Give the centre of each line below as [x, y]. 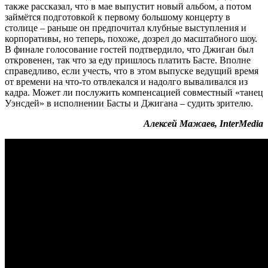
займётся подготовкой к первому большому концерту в [118, 17]
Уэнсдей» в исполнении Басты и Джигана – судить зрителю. [129, 103]
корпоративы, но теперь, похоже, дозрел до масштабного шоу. [131, 38]
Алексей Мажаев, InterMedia [203, 123]
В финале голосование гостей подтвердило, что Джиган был [129, 49]
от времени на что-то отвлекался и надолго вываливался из [126, 81]
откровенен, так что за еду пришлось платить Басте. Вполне [128, 60]
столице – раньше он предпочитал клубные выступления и [126, 28]
